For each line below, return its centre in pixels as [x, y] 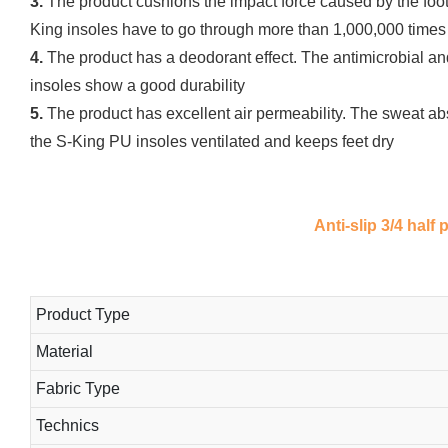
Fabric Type [77, 388]
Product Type [82, 314]
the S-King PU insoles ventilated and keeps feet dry [212, 141]
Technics [67, 425]
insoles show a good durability [137, 85]
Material [64, 351]
